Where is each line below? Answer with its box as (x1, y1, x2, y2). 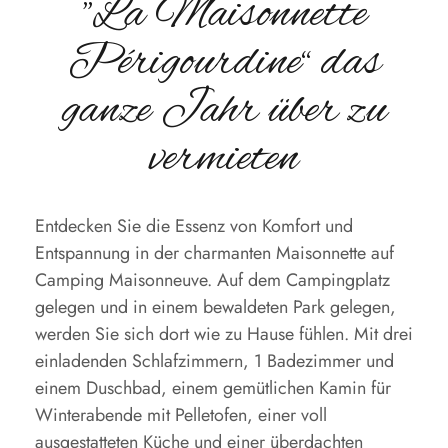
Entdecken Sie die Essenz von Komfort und (35, 213, 353, 239)
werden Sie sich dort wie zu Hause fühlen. (35, 321, 349, 347)
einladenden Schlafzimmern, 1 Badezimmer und (35, 348, 394, 374)
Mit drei (354, 321, 413, 347)
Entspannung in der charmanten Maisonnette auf (35, 240, 394, 266)
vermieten (149, 129, 299, 189)
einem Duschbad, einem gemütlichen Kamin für (35, 375, 391, 401)
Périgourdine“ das (67, 33, 381, 93)
